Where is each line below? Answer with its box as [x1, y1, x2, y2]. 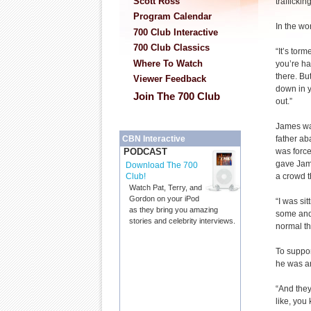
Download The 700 [126, 160, 198, 171]
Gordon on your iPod [129, 194, 199, 203]
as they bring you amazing [129, 205, 218, 215]
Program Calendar [133, 11, 212, 22]
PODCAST [124, 146, 167, 158]
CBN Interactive [122, 134, 185, 144]
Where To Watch [133, 58, 203, 69]
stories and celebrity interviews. [129, 217, 235, 226]
